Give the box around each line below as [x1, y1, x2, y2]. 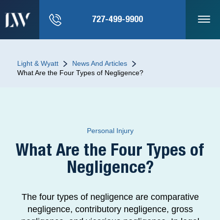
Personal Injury [86, 127, 134, 135]
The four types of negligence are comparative [21, 192, 199, 202]
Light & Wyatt [17, 59, 58, 67]
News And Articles [72, 59, 127, 67]
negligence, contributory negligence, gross [27, 204, 193, 214]
